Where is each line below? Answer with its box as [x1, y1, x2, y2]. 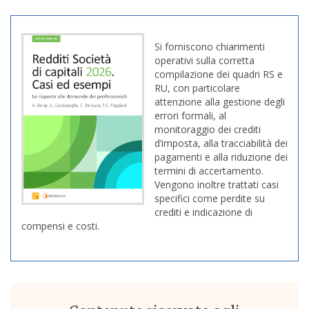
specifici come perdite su [154, 192, 265, 205]
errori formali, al [154, 109, 226, 122]
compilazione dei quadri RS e [154, 68, 283, 81]
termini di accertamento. [154, 164, 263, 177]
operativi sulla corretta [154, 54, 255, 67]
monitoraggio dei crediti [154, 123, 261, 136]
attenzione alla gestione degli [154, 95, 285, 108]
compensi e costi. [21, 219, 99, 232]
